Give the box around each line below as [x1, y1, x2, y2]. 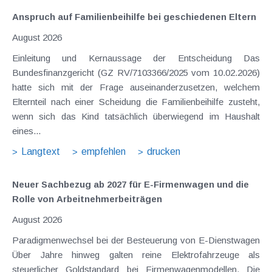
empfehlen [81, 146, 126, 157]
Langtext [21, 146, 60, 157]
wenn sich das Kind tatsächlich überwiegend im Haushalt [12, 110, 260, 121]
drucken [147, 146, 180, 157]
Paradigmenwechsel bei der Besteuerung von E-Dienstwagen [12, 234, 260, 245]
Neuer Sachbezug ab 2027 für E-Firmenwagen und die [12, 178, 249, 189]
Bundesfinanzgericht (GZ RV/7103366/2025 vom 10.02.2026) [12, 67, 260, 78]
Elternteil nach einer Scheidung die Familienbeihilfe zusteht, [12, 96, 260, 107]
